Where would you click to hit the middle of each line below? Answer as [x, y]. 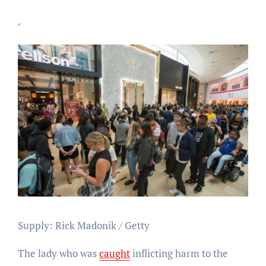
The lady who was [58, 254]
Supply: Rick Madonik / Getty [83, 226]
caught [114, 254]
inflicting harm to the [179, 254]
